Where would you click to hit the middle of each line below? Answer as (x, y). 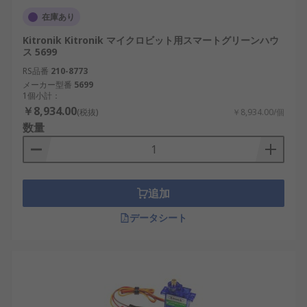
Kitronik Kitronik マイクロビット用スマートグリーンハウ (151, 40)
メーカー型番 (47, 85)
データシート (158, 218)
